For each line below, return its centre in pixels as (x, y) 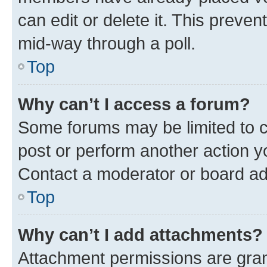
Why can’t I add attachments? (140, 234)
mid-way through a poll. (107, 43)
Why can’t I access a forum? (134, 104)
